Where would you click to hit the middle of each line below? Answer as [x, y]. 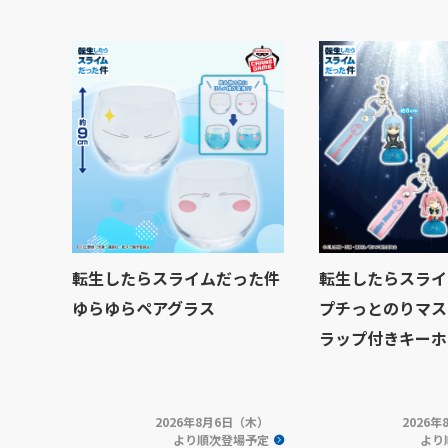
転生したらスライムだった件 [176, 278]
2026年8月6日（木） [212, 421]
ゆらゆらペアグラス [143, 308]
